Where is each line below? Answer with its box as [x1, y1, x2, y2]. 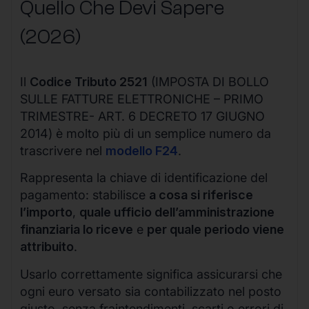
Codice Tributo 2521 [30, 74, 148, 89]
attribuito [20, 239, 74, 255]
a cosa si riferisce [149, 188, 253, 203]
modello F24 [106, 143, 178, 158]
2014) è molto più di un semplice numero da [20, 126, 271, 141]
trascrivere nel [20, 143, 106, 158]
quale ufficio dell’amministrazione [79, 205, 275, 220]
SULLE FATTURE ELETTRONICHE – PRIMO [20, 91, 263, 106]
